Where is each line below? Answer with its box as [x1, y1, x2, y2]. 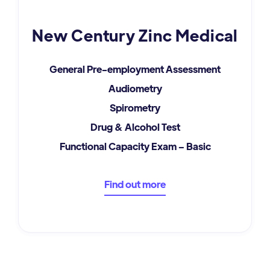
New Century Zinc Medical [32, 25, 238, 46]
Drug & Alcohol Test [90, 121, 180, 134]
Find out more [104, 178, 166, 191]
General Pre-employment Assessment [49, 63, 221, 76]
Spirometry [110, 101, 160, 115]
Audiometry [108, 82, 162, 95]
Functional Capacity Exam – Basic [59, 140, 211, 153]
